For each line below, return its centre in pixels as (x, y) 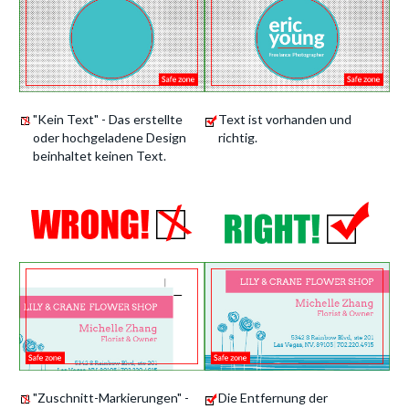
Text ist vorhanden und (285, 119)
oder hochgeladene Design (110, 137)
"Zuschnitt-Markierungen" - (111, 398)
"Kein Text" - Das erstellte (108, 119)
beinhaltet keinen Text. (100, 156)
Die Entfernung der (273, 398)
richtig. (238, 137)
